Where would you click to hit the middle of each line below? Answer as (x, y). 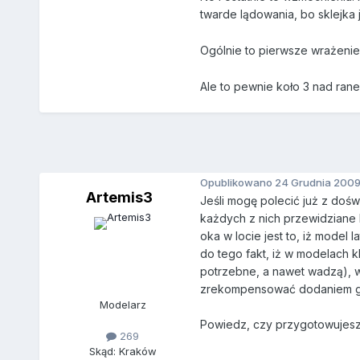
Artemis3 (120, 198)
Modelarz (123, 305)
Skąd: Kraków (123, 352)
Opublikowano (237, 182)
